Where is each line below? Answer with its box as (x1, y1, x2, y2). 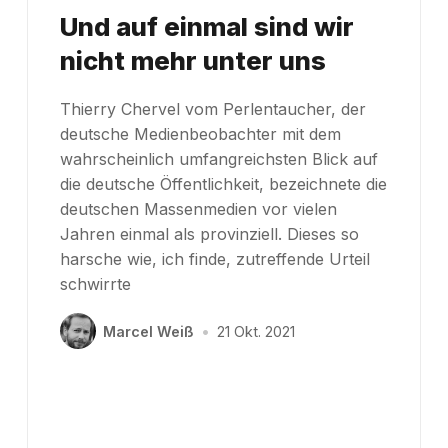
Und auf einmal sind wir (59, 11, 354, 43)
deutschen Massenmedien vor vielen (59, 199, 337, 220)
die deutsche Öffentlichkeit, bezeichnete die (59, 174, 387, 195)
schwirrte (59, 274, 131, 295)
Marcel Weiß (102, 322, 194, 340)
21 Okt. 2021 (217, 322, 296, 340)
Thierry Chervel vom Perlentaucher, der (59, 99, 366, 120)
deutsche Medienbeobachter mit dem (59, 124, 341, 145)
